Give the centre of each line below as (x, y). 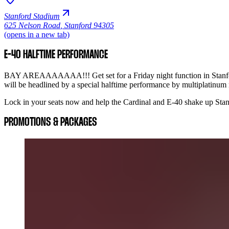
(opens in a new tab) (37, 34)
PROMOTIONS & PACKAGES (51, 122)
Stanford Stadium (32, 16)
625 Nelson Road (32, 25)
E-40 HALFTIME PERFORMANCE (56, 55)
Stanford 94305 (89, 25)
